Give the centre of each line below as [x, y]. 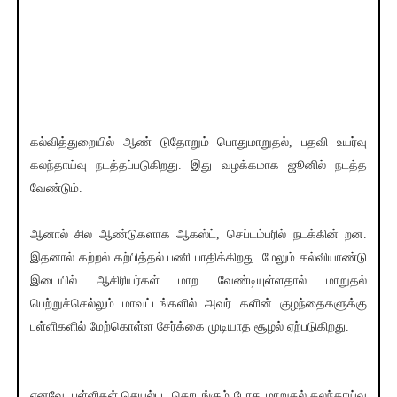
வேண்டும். [56, 189]
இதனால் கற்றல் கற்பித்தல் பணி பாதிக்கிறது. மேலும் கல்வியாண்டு [198, 258]
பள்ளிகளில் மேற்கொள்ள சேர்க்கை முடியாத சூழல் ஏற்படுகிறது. [189, 327]
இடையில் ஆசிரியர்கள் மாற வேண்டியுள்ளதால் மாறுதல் [198, 281]
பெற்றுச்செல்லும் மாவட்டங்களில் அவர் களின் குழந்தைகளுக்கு [198, 304]
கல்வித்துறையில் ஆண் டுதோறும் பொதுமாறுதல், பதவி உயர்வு [198, 143]
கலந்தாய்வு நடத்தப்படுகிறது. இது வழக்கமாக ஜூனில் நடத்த [198, 166]
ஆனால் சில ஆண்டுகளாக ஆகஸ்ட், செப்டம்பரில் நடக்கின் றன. [198, 235]
